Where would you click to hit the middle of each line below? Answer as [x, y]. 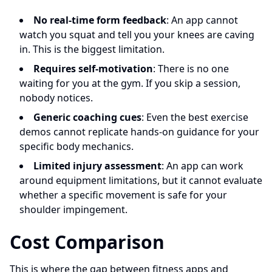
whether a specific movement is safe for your [123, 195]
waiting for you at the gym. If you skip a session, [130, 83]
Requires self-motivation [93, 69]
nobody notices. [56, 98]
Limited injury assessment [97, 166]
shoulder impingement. [73, 209]
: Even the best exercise [195, 117]
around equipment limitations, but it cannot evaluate [141, 180]
